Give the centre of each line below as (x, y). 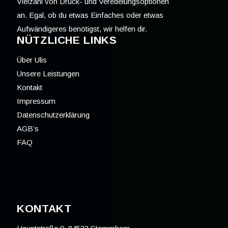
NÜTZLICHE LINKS (67, 40)
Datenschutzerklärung (53, 115)
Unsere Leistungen (48, 74)
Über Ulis (32, 60)
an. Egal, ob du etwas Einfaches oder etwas (90, 15)
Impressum (36, 101)
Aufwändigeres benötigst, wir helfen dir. (82, 29)
